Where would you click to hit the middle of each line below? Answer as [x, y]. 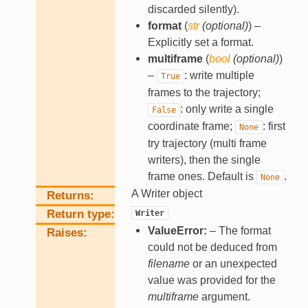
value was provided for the [211, 280]
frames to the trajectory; [204, 93]
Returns [68, 196]
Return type [78, 214]
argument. [224, 297]
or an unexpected [233, 264]
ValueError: [177, 231]
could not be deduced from [212, 247]
